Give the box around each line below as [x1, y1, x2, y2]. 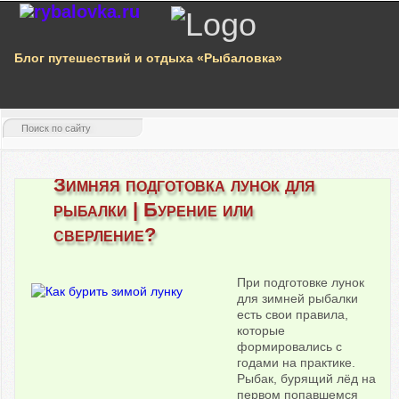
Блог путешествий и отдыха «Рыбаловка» [14, 51, 282, 65]
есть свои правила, [237, 307, 349, 322]
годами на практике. [237, 355, 356, 370]
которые [237, 323, 286, 338]
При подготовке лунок [237, 275, 365, 290]
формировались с [237, 339, 343, 354]
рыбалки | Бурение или [53, 199, 255, 222]
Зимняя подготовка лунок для [53, 174, 316, 197]
